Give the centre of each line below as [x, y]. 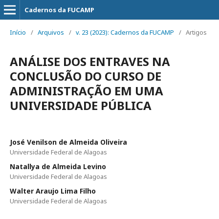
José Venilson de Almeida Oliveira [68, 142]
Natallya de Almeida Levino [58, 166]
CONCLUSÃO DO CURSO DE [86, 76]
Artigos [196, 32]
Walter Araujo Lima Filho [53, 191]
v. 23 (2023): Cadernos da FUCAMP [125, 32]
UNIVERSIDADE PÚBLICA [81, 105]
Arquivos [51, 32]
